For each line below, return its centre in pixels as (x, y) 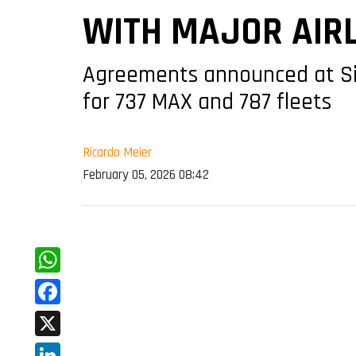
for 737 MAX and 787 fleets (207, 103)
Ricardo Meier (117, 153)
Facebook (63, 317)
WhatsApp (66, 285)
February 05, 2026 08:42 (146, 175)
